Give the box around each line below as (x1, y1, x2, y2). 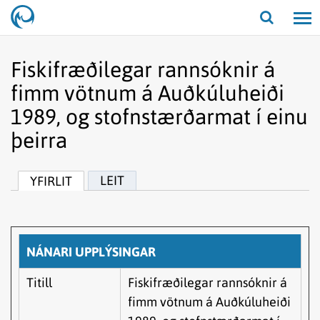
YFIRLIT (30, 174, 72, 189)
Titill (26, 275, 52, 290)
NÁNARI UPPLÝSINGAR (26, 244, 156, 259)
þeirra (11, 128, 67, 152)
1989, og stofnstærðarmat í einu (11, 104, 308, 129)
